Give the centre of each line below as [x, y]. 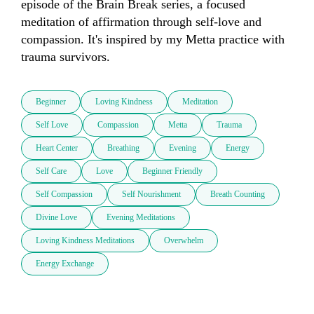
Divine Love [56, 218]
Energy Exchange [65, 264]
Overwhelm [184, 241]
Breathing [123, 148]
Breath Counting [238, 194]
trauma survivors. [66, 57]
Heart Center [57, 148]
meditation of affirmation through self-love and [141, 22]
